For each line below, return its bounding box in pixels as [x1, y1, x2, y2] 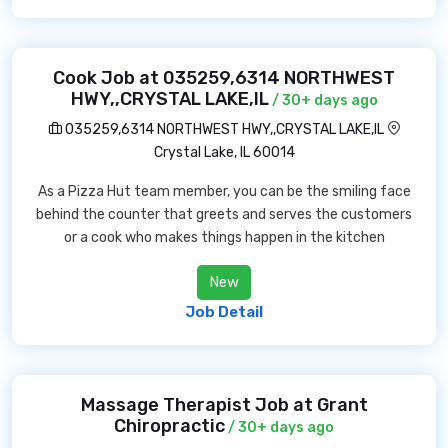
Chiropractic [114, 415, 225, 437]
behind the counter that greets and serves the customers [36, 206, 412, 223]
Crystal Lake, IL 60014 [153, 144, 295, 161]
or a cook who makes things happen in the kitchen [63, 229, 385, 246]
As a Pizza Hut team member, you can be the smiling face [37, 183, 411, 200]
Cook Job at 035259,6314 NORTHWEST [53, 67, 395, 89]
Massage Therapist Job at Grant [80, 394, 368, 416]
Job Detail [185, 303, 263, 321]
